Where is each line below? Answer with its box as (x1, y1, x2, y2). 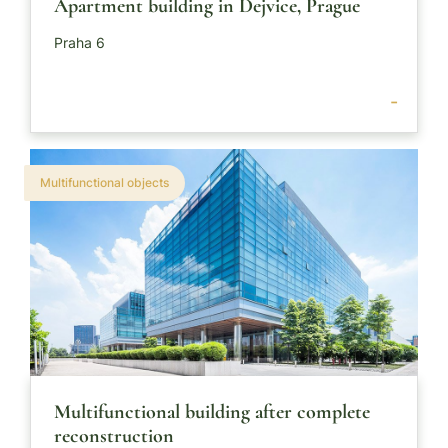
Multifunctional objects (40, 175, 169, 190)
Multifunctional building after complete (54, 400, 370, 424)
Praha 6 (54, 34, 105, 51)
